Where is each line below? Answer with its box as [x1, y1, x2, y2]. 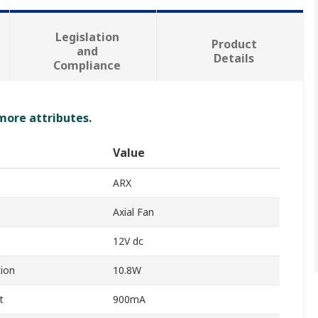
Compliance [53, 57, 121, 74]
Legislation [55, 29, 119, 45]
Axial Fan [113, 205, 154, 219]
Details [214, 50, 255, 67]
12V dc [113, 234, 143, 248]
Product [211, 36, 257, 53]
